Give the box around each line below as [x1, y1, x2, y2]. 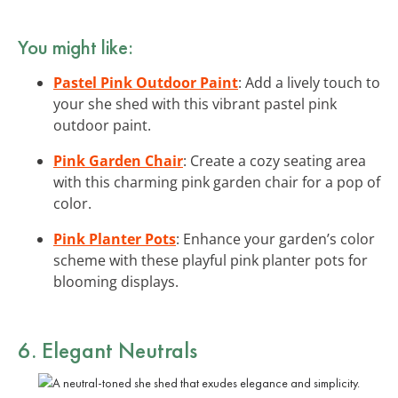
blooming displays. [53, 271, 179, 291]
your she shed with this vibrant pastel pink [53, 93, 337, 114]
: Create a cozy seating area [183, 150, 366, 171]
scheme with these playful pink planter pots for [53, 250, 368, 270]
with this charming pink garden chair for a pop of [53, 171, 380, 192]
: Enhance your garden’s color [176, 228, 375, 249]
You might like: [18, 33, 133, 60]
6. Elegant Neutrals [18, 334, 197, 365]
